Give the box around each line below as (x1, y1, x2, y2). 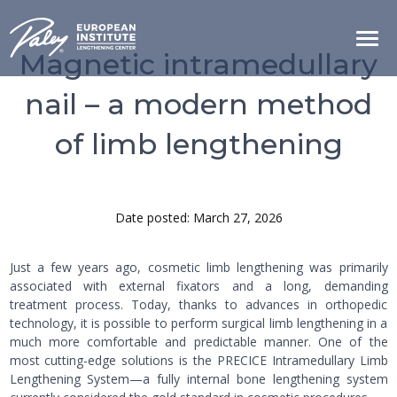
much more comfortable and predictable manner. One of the (9, 333, 388, 350)
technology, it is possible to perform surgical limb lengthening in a (9, 315, 388, 331)
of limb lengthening (54, 127, 343, 161)
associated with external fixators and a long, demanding (9, 277, 388, 294)
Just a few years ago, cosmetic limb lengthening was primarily (9, 259, 388, 276)
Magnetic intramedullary (19, 47, 378, 82)
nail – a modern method (25, 87, 372, 121)
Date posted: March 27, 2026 (114, 209, 283, 226)
